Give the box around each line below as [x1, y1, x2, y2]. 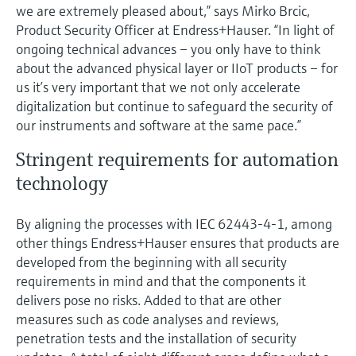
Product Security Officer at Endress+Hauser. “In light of [16, 20, 335, 39]
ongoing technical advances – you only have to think [16, 39, 320, 58]
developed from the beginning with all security [16, 252, 287, 271]
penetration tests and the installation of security [16, 328, 296, 347]
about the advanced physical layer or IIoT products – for [16, 58, 338, 77]
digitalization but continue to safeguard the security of [16, 96, 333, 115]
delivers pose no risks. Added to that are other [16, 290, 281, 309]
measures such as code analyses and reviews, [16, 309, 279, 328]
